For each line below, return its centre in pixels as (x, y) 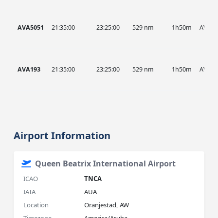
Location (36, 205)
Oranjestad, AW (107, 205)
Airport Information (62, 136)
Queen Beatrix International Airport (106, 163)
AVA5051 (31, 27)
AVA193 (29, 69)
